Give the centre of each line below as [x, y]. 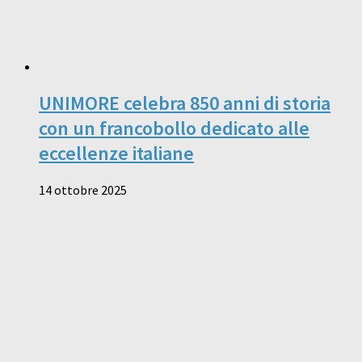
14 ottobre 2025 [83, 190]
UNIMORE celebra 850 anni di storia [185, 103]
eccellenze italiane [116, 154]
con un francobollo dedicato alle [174, 128]
